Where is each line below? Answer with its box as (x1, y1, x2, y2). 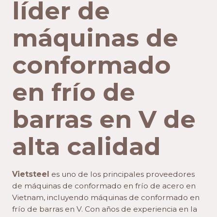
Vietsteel (12, 169, 51, 179)
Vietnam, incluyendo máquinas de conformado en (12, 192, 200, 202)
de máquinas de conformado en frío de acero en (12, 181, 196, 190)
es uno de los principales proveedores (51, 169, 195, 179)
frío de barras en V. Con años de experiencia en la (12, 204, 197, 214)
